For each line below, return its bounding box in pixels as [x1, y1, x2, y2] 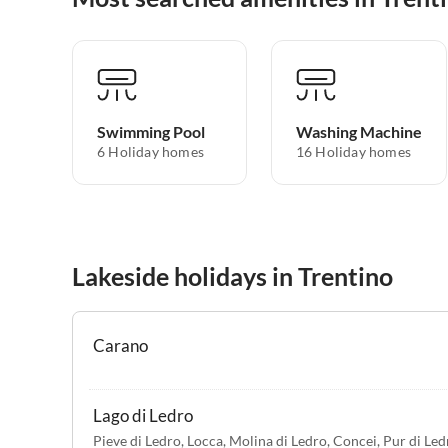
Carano [93, 335, 148, 357]
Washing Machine [295, 122, 422, 142]
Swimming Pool [97, 122, 205, 142]
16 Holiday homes [295, 143, 411, 161]
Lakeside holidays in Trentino [72, 261, 393, 292]
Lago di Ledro [93, 405, 193, 427]
